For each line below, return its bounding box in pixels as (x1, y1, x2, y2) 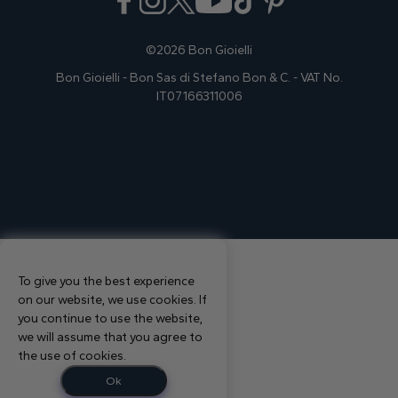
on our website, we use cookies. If (18, 292, 207, 308)
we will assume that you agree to (18, 330, 203, 346)
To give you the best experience (18, 274, 195, 290)
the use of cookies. (18, 348, 126, 364)
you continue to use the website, (18, 311, 203, 327)
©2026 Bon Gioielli (146, 43, 252, 59)
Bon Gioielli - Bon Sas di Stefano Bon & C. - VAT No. (55, 70, 343, 86)
